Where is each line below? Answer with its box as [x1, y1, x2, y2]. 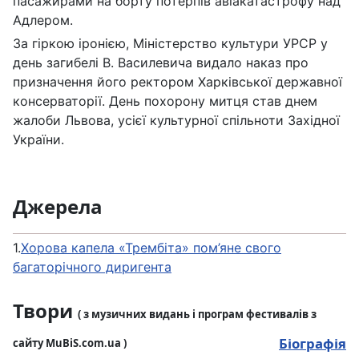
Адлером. [13, 11, 73, 28]
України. [13, 131, 64, 147]
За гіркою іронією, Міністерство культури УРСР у [13, 34, 328, 51]
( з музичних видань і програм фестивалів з [78, 306, 317, 321]
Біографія [279, 333, 346, 353]
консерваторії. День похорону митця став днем [13, 92, 317, 109]
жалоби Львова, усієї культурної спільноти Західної [13, 111, 340, 128]
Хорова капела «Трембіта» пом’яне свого [21, 239, 281, 256]
